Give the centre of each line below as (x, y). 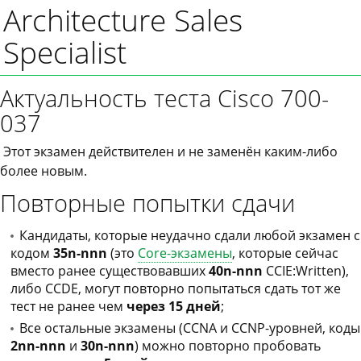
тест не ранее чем (68, 306)
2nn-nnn (38, 346)
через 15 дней (174, 306)
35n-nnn (80, 253)
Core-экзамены (185, 253)
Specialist (65, 52)
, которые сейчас (285, 253)
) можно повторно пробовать (228, 346)
